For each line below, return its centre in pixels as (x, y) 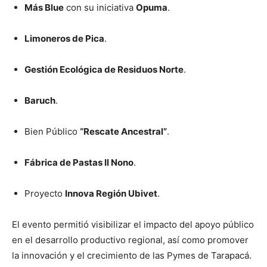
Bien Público (52, 131)
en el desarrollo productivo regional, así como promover (130, 240)
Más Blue (44, 7)
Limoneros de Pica (64, 38)
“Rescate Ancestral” (123, 131)
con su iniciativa (100, 7)
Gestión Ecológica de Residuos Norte (104, 69)
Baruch (40, 100)
